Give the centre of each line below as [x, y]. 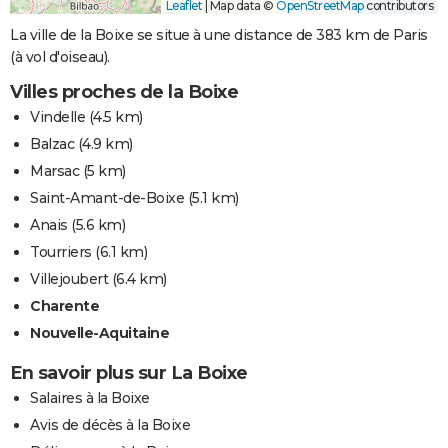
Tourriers [61, 252]
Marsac [54, 171]
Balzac [52, 144]
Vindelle [57, 117]
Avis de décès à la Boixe [110, 425]
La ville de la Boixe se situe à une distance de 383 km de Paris [219, 35]
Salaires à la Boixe [90, 398]
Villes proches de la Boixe [124, 92]
